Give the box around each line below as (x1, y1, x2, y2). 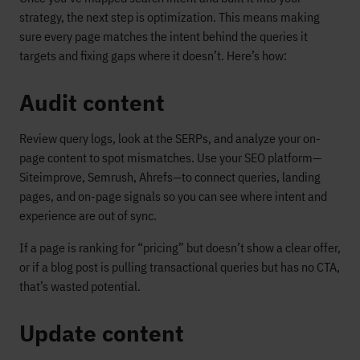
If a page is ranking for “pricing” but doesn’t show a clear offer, (19, 239, 341, 256)
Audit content (19, 88, 165, 117)
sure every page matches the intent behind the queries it (19, 28, 308, 44)
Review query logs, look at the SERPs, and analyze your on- (19, 130, 321, 146)
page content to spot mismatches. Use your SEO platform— (19, 149, 321, 166)
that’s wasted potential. (19, 278, 141, 294)
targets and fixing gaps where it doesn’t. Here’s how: (19, 47, 287, 63)
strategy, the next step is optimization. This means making (19, 9, 320, 25)
